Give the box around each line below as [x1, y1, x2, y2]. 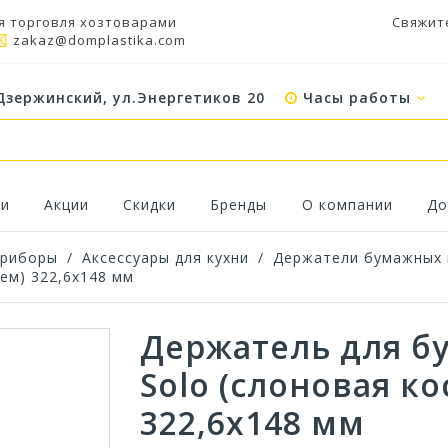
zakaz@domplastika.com [13, 31, 186, 49]
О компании [301, 195, 393, 215]
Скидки [123, 195, 177, 215]
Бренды [210, 195, 268, 215]
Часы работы [298, 88, 417, 108]
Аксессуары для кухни [82, 248, 249, 267]
